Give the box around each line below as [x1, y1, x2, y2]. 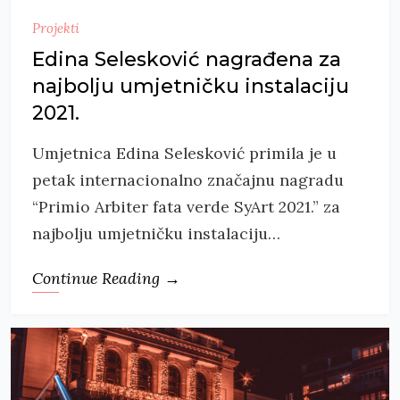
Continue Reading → [32, 268, 180, 289]
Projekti [32, 20, 79, 37]
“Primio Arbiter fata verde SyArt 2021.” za [32, 196, 340, 218]
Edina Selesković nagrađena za [32, 47, 341, 72]
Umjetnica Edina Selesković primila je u [32, 143, 337, 164]
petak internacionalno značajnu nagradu [32, 170, 344, 191]
